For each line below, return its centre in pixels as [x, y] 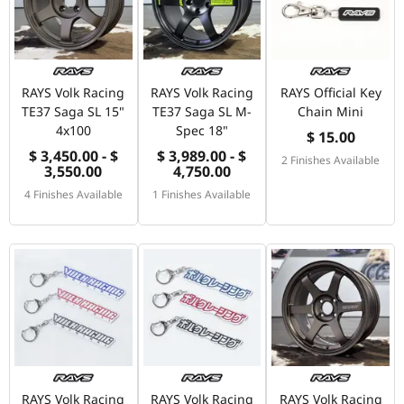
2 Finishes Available [331, 159]
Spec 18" [202, 130]
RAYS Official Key [331, 92]
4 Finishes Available [73, 193]
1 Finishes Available [202, 193]
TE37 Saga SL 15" [73, 111]
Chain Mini [331, 111]
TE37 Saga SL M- [202, 111]
